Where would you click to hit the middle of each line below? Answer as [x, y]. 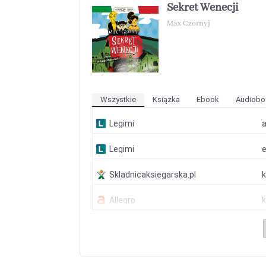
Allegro [123, 200]
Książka [167, 100]
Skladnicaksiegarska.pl [153, 175]
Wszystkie [118, 100]
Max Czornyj [189, 24]
